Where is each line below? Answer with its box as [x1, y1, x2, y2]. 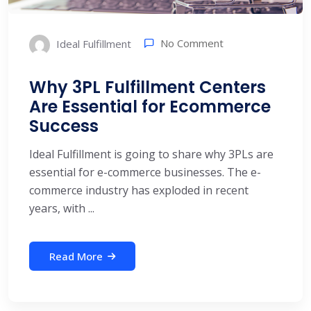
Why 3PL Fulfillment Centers [29, 76, 266, 99]
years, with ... [29, 201, 94, 217]
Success [29, 115, 99, 138]
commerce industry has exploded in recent [29, 183, 249, 199]
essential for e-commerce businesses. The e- [29, 165, 261, 180]
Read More [49, 249, 103, 264]
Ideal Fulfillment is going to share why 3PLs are [29, 146, 274, 162]
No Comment [160, 35, 224, 50]
